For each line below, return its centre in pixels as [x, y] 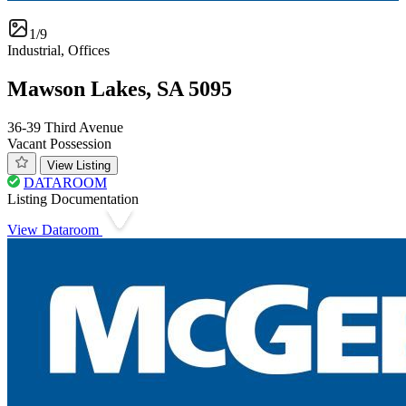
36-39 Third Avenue [65, 128]
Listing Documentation [73, 199]
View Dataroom [55, 230]
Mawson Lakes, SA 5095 [120, 89]
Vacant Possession [59, 144]
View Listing [79, 166]
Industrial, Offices [58, 51]
